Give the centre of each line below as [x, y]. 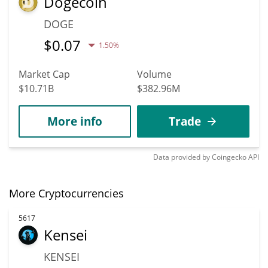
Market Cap [44, 74]
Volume [154, 74]
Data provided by [182, 157]
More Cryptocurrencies [66, 193]
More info [75, 121]
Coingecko [229, 157]
